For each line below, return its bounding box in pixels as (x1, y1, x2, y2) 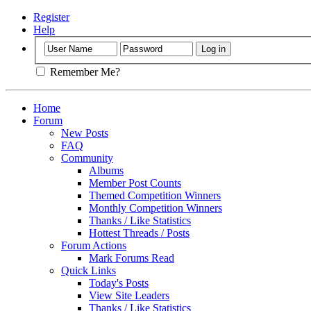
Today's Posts (89, 276, 149, 289)
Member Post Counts (89, 176, 181, 189)
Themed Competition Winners (89, 189, 221, 201)
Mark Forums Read (89, 251, 174, 264)
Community (61, 151, 113, 164)
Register (33, 11, 69, 23)
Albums (89, 164, 124, 176)
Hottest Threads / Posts (89, 226, 190, 239)
